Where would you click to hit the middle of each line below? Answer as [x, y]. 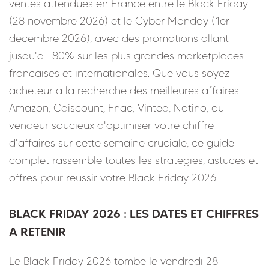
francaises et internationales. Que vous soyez [119, 73]
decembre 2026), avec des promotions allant [119, 38]
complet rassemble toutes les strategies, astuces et [134, 160]
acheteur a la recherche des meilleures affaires [124, 90]
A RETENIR [38, 231]
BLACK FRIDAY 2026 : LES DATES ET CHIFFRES [134, 213]
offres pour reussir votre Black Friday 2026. [113, 177]
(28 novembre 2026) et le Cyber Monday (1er [119, 21]
